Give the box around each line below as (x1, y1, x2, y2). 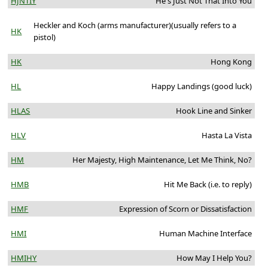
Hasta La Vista (201, 130, 252, 141)
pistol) (33, 32, 56, 43)
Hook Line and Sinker (175, 105, 252, 117)
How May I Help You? (176, 252, 252, 264)
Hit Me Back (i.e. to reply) (163, 179, 252, 190)
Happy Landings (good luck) (151, 81, 252, 92)
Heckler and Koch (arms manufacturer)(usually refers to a (33, 20, 237, 31)
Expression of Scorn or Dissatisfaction (118, 203, 252, 215)
